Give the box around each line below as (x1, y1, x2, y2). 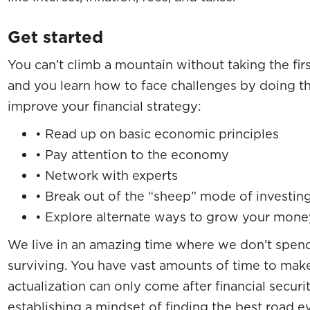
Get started (8, 26, 103, 48)
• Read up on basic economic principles (35, 126, 279, 141)
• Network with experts (35, 167, 178, 183)
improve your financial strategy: (8, 98, 201, 113)
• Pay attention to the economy (35, 147, 229, 162)
